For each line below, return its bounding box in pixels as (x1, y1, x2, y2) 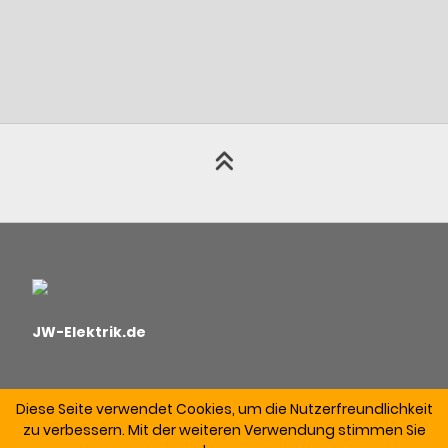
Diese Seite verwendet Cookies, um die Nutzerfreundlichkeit (15, 399, 433, 420)
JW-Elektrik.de (32, 321, 147, 342)
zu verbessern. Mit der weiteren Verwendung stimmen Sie (22, 420, 426, 441)
